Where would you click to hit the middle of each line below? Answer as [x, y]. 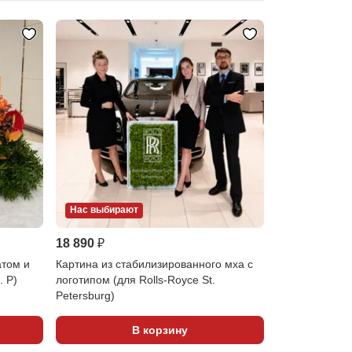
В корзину [159, 330]
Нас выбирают [104, 210]
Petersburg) [85, 296]
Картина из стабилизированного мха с [154, 264]
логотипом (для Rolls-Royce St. [135, 280]
